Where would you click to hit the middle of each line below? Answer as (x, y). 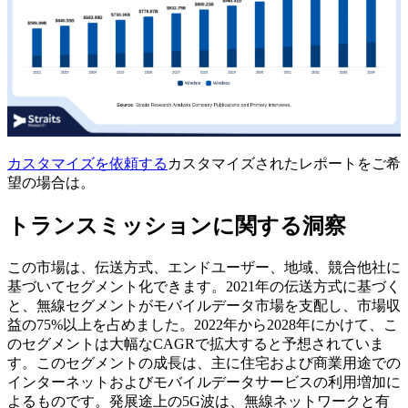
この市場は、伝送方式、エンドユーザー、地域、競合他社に (204, 267)
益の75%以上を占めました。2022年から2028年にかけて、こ (203, 324)
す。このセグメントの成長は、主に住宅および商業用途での (204, 362)
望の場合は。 (51, 183)
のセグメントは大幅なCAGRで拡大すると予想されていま (196, 343)
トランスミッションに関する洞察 (177, 226)
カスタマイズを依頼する (87, 164)
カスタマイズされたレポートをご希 (284, 164)
